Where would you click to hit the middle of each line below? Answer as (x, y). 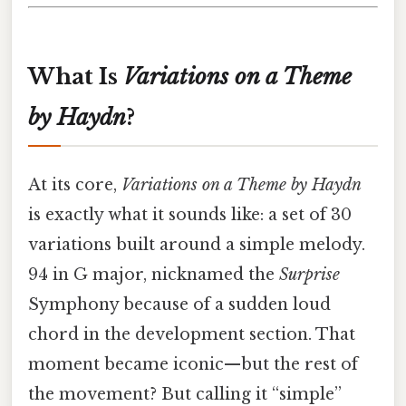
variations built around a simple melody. (197, 245)
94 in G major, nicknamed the (154, 275)
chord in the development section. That (192, 335)
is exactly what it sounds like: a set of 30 (190, 215)
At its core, (75, 185)
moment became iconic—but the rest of (193, 365)
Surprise (309, 275)
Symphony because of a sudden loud (179, 305)
